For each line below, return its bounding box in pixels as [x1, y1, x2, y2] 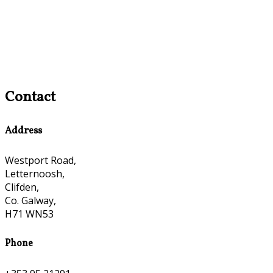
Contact [5, 87, 55, 108]
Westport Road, [5, 154, 76, 168]
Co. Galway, [5, 194, 56, 208]
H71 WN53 [5, 207, 54, 221]
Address [5, 124, 42, 138]
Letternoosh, [5, 167, 65, 181]
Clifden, [5, 180, 39, 194]
